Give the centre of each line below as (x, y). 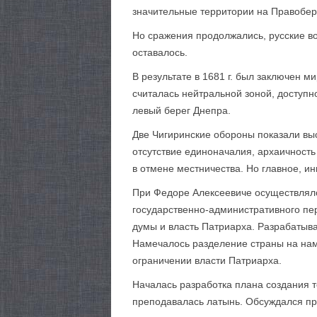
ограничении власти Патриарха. (207, 260)
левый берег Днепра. (181, 110)
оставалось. (160, 52)
